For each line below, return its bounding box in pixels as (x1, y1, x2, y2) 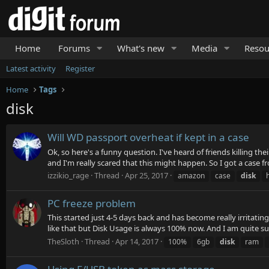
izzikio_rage (47, 169, 89, 181)
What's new (116, 42, 165, 54)
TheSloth (47, 235, 79, 247)
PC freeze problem (47, 196, 136, 211)
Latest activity (6, 63, 56, 74)
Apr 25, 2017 (125, 169, 168, 181)
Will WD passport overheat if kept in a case (47, 130, 249, 145)
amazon (178, 170, 205, 181)
